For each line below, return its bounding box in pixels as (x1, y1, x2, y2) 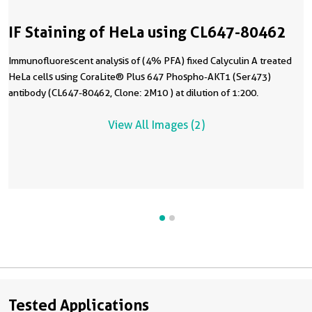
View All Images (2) (107, 118, 205, 132)
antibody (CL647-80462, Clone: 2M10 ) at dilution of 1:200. (8, 87, 258, 98)
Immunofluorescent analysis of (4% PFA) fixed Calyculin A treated (8, 55, 292, 66)
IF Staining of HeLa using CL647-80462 (8, 23, 286, 41)
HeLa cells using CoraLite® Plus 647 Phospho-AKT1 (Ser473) (8, 71, 271, 82)
